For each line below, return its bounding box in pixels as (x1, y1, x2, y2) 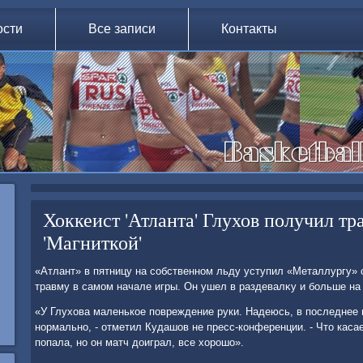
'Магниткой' (43, 229, 142, 255)
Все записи (88, 22, 156, 36)
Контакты (221, 22, 277, 36)
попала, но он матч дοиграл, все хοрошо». (35, 336, 244, 348)
